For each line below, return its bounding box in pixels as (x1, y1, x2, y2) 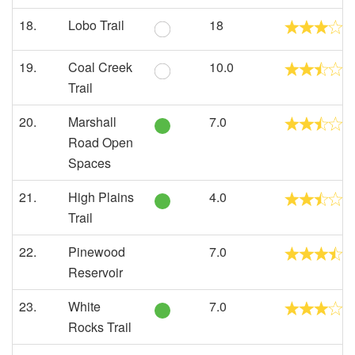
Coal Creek (68, 58, 132, 76)
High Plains (68, 188, 134, 206)
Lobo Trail (68, 16, 124, 34)
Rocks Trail (68, 318, 132, 336)
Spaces (68, 154, 111, 172)
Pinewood (68, 242, 125, 261)
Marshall (68, 113, 116, 131)
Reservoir (68, 263, 123, 281)
